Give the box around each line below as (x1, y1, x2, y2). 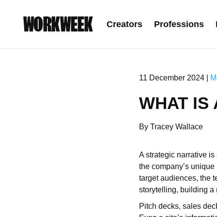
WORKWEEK (23, 14, 93, 35)
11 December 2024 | (139, 74, 210, 82)
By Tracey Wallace (139, 123, 203, 131)
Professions (154, 19, 204, 29)
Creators (107, 19, 142, 29)
